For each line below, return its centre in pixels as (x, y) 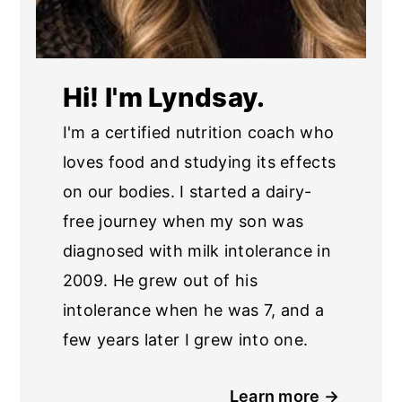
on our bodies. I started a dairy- (187, 191)
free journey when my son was (183, 221)
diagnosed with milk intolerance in (197, 250)
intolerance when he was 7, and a (193, 310)
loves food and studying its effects (199, 162)
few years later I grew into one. (185, 339)
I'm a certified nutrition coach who (198, 132)
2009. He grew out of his (160, 280)
